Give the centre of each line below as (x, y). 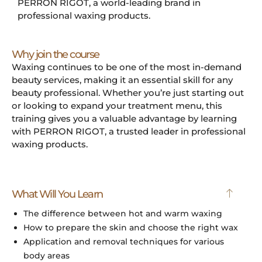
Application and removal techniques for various (124, 242)
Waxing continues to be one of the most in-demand (127, 67)
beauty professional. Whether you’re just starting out (128, 92)
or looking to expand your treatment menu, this (117, 105)
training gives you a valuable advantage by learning (124, 118)
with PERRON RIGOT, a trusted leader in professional (129, 131)
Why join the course (56, 54)
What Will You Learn (57, 194)
